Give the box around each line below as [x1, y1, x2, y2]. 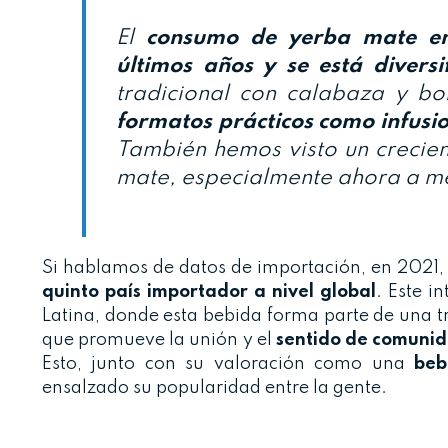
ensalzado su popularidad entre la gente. [42, 378, 387, 397]
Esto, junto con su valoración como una [42, 354, 415, 373]
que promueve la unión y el [42, 330, 272, 349]
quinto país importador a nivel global [42, 282, 377, 301]
